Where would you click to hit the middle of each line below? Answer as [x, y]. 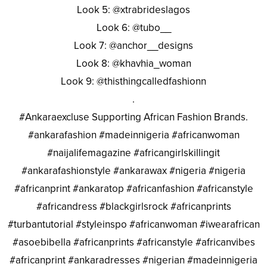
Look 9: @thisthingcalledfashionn [133, 81]
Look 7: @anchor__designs [133, 45]
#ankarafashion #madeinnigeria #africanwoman [133, 135]
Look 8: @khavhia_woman [133, 63]
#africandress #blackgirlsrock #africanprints [133, 206]
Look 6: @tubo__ [133, 27]
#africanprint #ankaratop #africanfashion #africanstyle [133, 188]
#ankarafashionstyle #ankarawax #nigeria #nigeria [133, 170]
